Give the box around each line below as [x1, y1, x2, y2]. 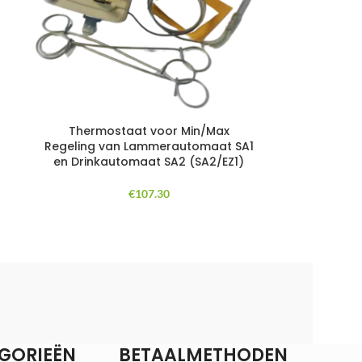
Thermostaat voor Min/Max [68, 122, 229, 139]
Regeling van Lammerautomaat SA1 [44, 137, 254, 154]
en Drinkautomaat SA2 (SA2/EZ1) [53, 153, 245, 170]
